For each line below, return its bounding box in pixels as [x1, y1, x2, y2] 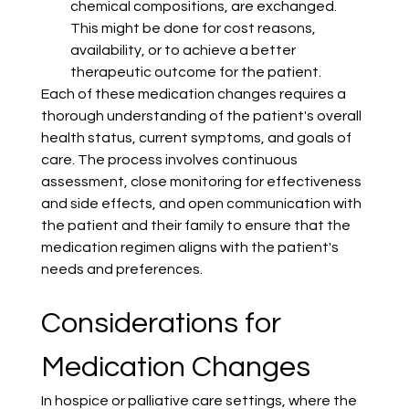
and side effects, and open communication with [40, 196, 364, 212]
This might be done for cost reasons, [69, 21, 319, 37]
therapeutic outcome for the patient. [69, 65, 321, 80]
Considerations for [40, 309, 288, 340]
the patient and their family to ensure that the [40, 218, 353, 234]
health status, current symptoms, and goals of [40, 131, 354, 146]
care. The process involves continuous [40, 152, 300, 168]
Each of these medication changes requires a [40, 87, 349, 102]
